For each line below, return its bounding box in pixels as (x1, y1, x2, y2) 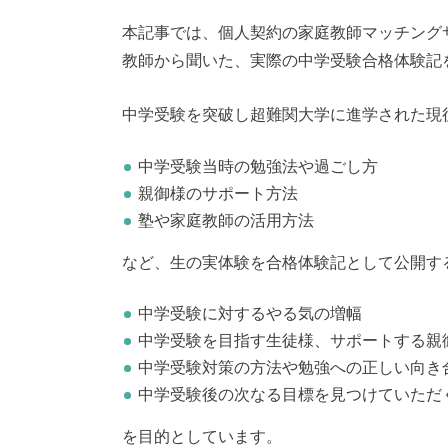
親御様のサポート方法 (138, 185, 298, 202)
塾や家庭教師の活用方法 (138, 212, 314, 229)
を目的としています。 (122, 429, 282, 446)
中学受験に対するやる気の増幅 (138, 306, 362, 323)
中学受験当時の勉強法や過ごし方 (138, 158, 378, 175)
